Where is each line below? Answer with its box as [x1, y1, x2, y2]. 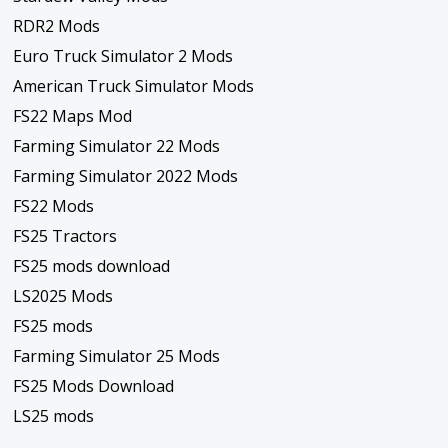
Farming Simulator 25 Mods [13, 345, 221, 368]
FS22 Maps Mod [13, 105, 133, 128]
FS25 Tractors [13, 225, 118, 248]
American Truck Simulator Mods [13, 75, 255, 98]
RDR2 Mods [13, 15, 101, 38]
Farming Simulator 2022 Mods [13, 165, 239, 188]
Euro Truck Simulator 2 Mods [13, 45, 234, 68]
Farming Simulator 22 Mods [13, 135, 221, 158]
